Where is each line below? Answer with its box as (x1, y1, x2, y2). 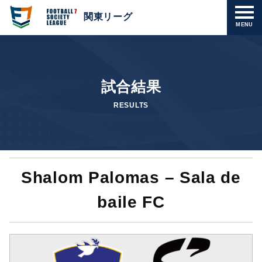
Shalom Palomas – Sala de (21, 168, 241, 187)
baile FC (97, 193, 165, 212)
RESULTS (113, 101, 149, 109)
